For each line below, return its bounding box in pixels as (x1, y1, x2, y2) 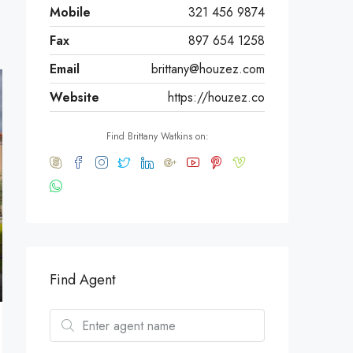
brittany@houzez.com (151, 60, 265, 78)
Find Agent (50, 269, 116, 290)
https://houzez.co (168, 88, 265, 106)
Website (50, 88, 99, 106)
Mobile (50, 3, 91, 21)
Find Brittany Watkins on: (106, 129, 209, 143)
